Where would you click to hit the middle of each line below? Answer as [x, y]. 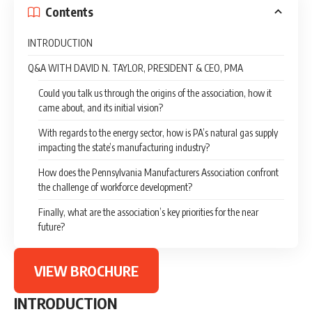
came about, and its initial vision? [101, 108]
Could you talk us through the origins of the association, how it [155, 93]
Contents [69, 11]
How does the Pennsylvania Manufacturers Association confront [158, 173]
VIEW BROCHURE [86, 270]
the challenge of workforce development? [115, 187]
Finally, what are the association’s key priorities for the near [148, 212]
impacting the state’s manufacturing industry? [126, 148]
